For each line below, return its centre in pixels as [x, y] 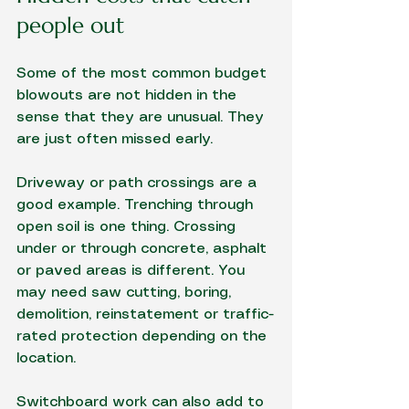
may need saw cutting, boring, [126, 293]
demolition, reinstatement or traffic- [145, 315]
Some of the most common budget [144, 73]
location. [46, 358]
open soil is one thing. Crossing [128, 227]
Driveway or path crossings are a [139, 183]
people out [70, 26]
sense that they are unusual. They [142, 117]
